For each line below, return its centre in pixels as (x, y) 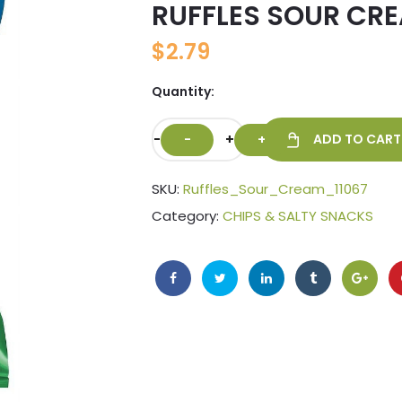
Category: (187, 216)
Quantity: (183, 92)
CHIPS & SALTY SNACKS (298, 216)
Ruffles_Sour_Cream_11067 (275, 189)
